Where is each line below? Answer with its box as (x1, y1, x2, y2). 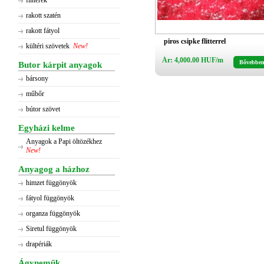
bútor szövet (26, 105, 60, 113)
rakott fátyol (26, 27, 60, 35)
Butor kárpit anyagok (18, 60, 102, 70)
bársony (26, 74, 48, 82)
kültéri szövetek (26, 42, 70, 50)
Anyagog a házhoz (18, 164, 90, 174)
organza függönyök (26, 209, 80, 217)
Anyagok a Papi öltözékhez (26, 137, 104, 146)
